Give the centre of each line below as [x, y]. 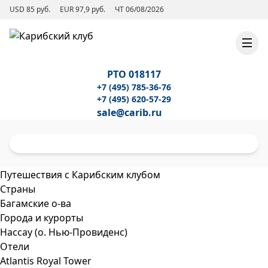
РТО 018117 [134, 74]
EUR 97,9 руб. [83, 9]
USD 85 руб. [30, 9]
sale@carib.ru [130, 112]
